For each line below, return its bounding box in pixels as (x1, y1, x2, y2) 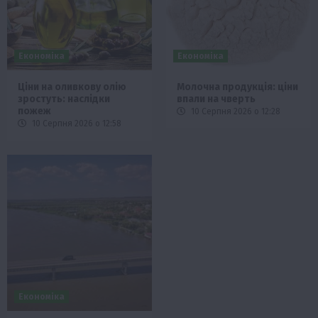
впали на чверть (177, 93, 256, 106)
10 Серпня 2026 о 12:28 (189, 106, 280, 117)
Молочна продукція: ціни (177, 81, 298, 94)
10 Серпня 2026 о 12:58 (30, 119, 121, 129)
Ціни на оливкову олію (18, 81, 126, 94)
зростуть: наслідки (18, 93, 110, 106)
